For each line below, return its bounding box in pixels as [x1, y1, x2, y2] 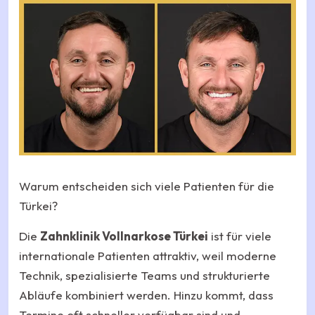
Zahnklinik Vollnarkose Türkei [40, 228, 208, 243]
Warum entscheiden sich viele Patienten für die [19, 178, 274, 193]
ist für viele [208, 228, 271, 243]
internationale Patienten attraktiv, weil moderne [19, 247, 276, 263]
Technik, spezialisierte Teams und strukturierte [19, 267, 270, 283]
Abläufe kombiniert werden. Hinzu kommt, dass [19, 287, 274, 302]
